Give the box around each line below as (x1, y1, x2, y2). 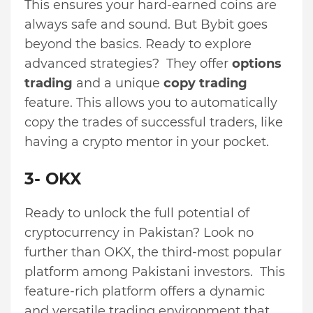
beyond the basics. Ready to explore (24, 36, 252, 52)
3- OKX (24, 169, 81, 189)
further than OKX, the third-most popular (24, 245, 282, 261)
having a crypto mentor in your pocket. (24, 134, 272, 150)
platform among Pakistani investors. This (24, 264, 285, 280)
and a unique (73, 75, 163, 92)
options (232, 56, 282, 72)
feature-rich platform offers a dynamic (24, 284, 265, 300)
